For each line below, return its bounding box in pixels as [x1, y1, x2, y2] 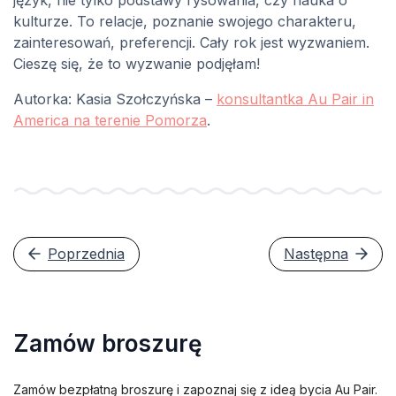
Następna [284, 244, 348, 263]
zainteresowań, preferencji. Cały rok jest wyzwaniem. [13, 34, 369, 52]
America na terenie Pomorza [13, 111, 207, 130]
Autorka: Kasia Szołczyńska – [13, 90, 217, 109]
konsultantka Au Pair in [217, 90, 374, 109]
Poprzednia [48, 244, 125, 263]
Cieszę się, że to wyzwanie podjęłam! [13, 55, 260, 73]
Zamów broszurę [13, 329, 202, 357]
